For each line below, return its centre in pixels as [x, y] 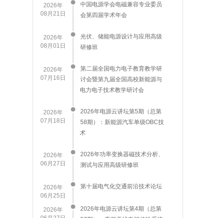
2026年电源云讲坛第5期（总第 [121, 111]
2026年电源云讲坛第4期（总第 [121, 209]
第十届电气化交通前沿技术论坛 [121, 186]
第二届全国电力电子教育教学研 [121, 69]
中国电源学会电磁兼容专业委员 [121, 4]
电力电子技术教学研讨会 [112, 90]
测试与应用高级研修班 [109, 165]
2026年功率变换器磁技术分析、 [122, 154]
